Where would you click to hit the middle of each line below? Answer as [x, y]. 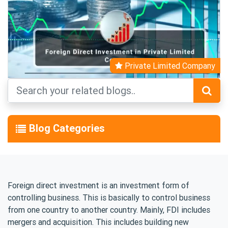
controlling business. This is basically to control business [109, 197]
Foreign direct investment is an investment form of [98, 185]
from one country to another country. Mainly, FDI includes [109, 209]
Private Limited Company [169, 65]
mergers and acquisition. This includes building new [98, 222]
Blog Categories [67, 128]
